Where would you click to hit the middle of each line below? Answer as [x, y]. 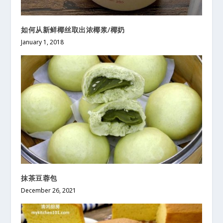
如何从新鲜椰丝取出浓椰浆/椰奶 [73, 29]
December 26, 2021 [49, 190]
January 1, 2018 [43, 42]
